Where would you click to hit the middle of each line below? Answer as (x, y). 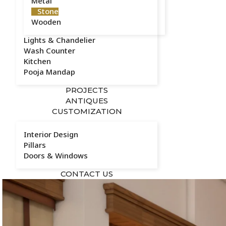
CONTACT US (87, 174)
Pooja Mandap (49, 72)
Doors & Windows (56, 155)
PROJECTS (87, 90)
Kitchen (37, 61)
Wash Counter (49, 50)
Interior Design (51, 134)
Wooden (46, 22)
